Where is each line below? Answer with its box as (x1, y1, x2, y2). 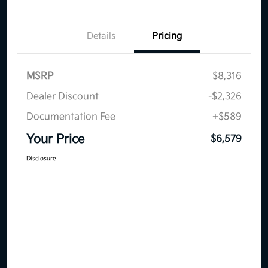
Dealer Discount (26, 91, 99, 103)
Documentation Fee (26, 111, 115, 123)
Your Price (26, 132, 84, 147)
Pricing (152, 31, 182, 42)
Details (87, 31, 115, 42)
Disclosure (26, 155, 56, 163)
